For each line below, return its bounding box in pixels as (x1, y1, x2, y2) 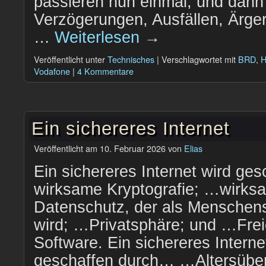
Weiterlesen (55, 28, 144, 46)
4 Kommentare (77, 65, 134, 77)
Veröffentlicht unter (34, 53, 105, 65)
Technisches (107, 53, 154, 65)
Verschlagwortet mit (161, 53, 236, 65)
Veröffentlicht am (34, 142, 97, 154)
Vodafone (34, 65, 70, 77)
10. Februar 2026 (100, 142, 166, 154)
